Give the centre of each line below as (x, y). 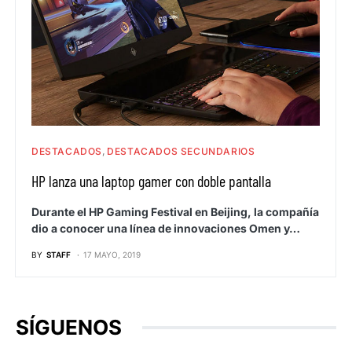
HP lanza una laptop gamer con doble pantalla (151, 181)
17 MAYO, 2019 (112, 255)
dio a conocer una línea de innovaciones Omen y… (166, 229)
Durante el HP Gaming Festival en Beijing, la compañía (175, 212)
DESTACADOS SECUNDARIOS (181, 152)
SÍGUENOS (69, 328)
